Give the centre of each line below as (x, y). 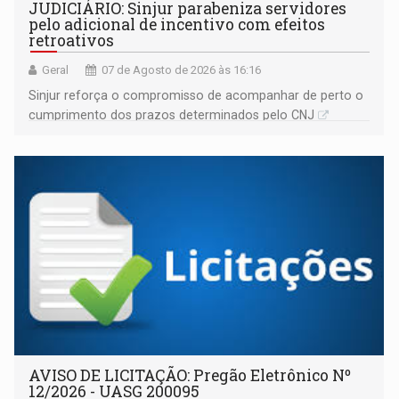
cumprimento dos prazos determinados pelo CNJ (172, 115)
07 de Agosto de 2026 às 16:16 (182, 70)
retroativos (72, 41)
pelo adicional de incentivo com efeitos (177, 24)
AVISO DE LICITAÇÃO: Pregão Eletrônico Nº (190, 375)
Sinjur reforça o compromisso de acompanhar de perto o (196, 95)
